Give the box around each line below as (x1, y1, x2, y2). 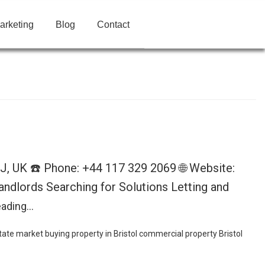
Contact (96, 19, 130, 30)
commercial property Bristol (139, 229, 243, 238)
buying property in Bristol (45, 229, 137, 238)
